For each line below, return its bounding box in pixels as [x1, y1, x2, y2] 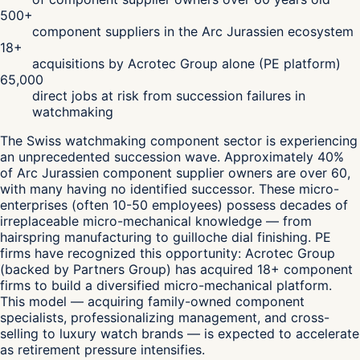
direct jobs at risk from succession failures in [32, 88, 305, 104]
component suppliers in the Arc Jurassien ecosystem [32, 23, 354, 40]
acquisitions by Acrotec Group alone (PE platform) [32, 55, 341, 72]
